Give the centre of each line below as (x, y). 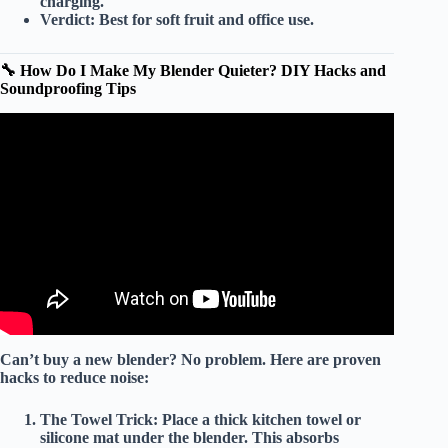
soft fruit (185, 20)
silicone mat (79, 437)
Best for (125, 20)
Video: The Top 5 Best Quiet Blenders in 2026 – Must (197, 149)
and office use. (264, 20)
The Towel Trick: (99, 419)
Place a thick (205, 419)
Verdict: (67, 20)
